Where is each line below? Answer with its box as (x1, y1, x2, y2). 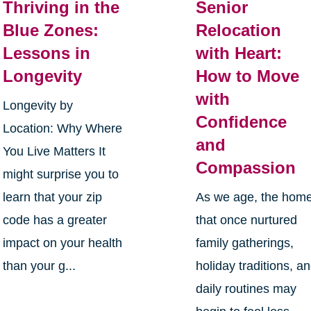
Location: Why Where (2, 121, 122, 135)
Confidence (196, 112, 287, 131)
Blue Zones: (2, 20, 99, 40)
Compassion (196, 158, 296, 177)
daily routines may (196, 281, 297, 296)
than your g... (2, 258, 76, 273)
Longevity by (2, 98, 73, 112)
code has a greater (2, 212, 107, 227)
